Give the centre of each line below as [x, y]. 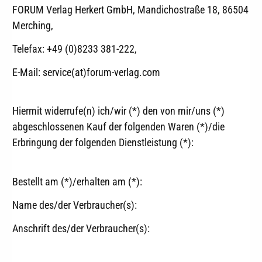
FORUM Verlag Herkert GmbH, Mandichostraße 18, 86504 [130, 10]
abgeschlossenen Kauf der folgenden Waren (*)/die [118, 127]
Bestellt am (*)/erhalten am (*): [77, 182]
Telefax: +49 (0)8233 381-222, [75, 49]
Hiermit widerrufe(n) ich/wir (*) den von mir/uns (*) [118, 111]
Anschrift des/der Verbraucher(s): [81, 228]
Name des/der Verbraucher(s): [75, 205]
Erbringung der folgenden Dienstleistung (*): [103, 143]
